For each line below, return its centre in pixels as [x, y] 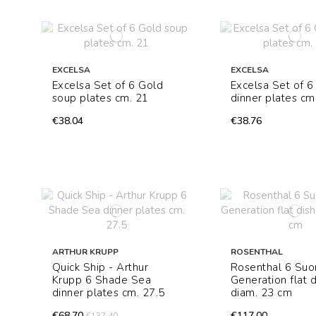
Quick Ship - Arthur [100, 268]
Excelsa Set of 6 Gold [108, 86]
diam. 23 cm [261, 293]
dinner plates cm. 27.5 [108, 293]
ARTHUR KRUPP [85, 252]
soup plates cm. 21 [100, 98]
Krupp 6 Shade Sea [102, 280]
